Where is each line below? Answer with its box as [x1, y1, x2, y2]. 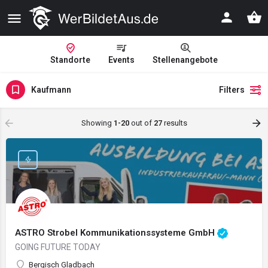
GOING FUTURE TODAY [15, 242, 100, 252]
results [162, 118, 187, 127]
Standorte [50, 55, 90, 65]
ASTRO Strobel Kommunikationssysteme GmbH [15, 227, 217, 238]
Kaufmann [31, 84, 71, 95]
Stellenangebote [153, 55, 218, 65]
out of [129, 118, 154, 127]
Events [108, 55, 135, 65]
